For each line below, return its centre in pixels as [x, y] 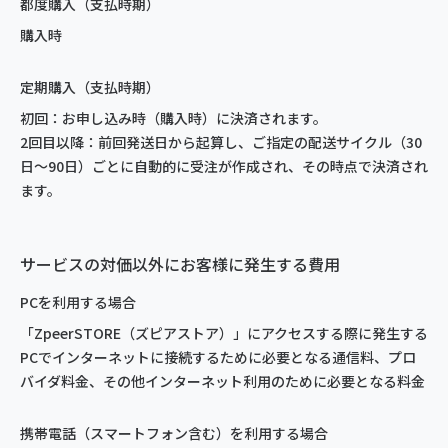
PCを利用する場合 [78, 302]
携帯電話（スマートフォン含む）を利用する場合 [174, 433]
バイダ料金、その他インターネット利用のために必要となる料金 [222, 381]
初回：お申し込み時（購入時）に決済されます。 [173, 118]
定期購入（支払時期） [90, 87]
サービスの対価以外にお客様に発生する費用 [180, 264]
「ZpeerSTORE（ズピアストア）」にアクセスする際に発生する [224, 333]
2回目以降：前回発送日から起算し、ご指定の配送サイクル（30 [221, 142]
